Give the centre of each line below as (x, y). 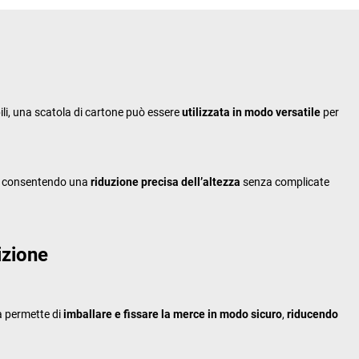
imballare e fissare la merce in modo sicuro (173, 314)
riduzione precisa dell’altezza (165, 182)
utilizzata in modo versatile (251, 112)
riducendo (313, 314)
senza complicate (285, 182)
